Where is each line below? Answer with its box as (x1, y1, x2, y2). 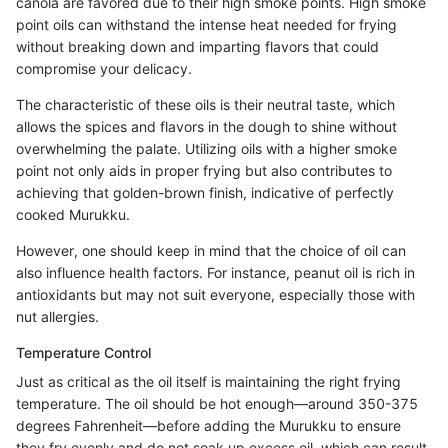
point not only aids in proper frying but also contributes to (16, 161, 392, 179)
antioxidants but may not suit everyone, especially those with (16, 285, 415, 303)
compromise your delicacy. (16, 59, 192, 77)
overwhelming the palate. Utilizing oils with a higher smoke (16, 139, 397, 157)
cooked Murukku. (16, 205, 130, 223)
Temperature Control (16, 343, 151, 361)
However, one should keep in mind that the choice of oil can (16, 241, 406, 259)
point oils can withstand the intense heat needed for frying (16, 15, 397, 33)
